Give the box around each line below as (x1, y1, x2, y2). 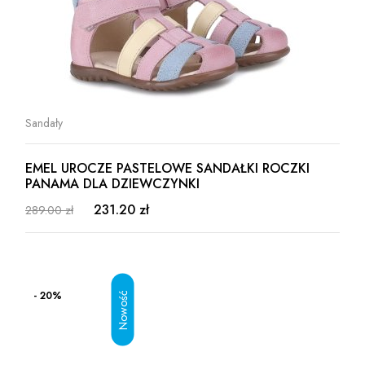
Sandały (25, 115, 63, 131)
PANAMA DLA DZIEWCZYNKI (25, 174, 200, 193)
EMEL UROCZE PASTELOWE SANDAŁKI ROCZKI (25, 159, 310, 178)
